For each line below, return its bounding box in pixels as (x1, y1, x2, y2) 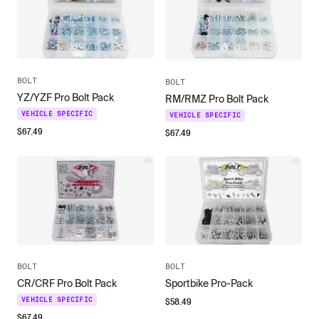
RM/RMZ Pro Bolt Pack (165, 93, 268, 105)
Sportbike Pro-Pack (165, 278, 253, 290)
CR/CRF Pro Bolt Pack (17, 278, 117, 290)
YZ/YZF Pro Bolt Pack (17, 91, 114, 103)
